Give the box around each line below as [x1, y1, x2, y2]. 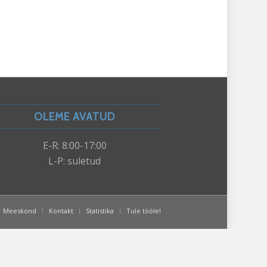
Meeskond [3, 206, 37, 215]
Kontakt [49, 206, 74, 215]
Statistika [86, 206, 114, 215]
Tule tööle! [126, 206, 162, 215]
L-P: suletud [48, 154, 101, 167]
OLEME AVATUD [34, 110, 116, 123]
